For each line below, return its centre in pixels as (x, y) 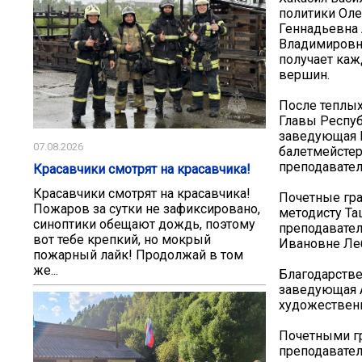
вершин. (304, 74)
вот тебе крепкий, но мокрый (122, 240)
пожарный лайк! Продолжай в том (138, 255)
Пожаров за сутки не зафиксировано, (147, 209)
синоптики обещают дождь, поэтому (144, 225)
